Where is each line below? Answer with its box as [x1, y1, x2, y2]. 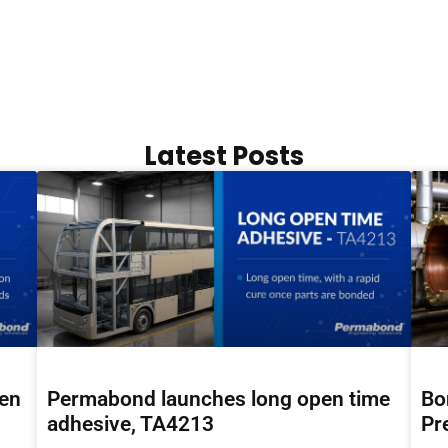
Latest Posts [143, 137, 304, 174]
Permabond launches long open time [47, 387, 391, 412]
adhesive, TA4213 [47, 412, 215, 437]
